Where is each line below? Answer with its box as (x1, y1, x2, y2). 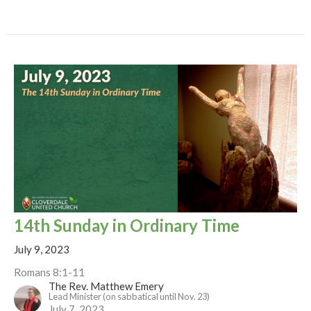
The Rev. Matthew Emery (49, 280, 164, 293)
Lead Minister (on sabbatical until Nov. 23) (49, 291, 210, 303)
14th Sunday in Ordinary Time (14, 215, 239, 236)
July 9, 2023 (14, 243, 69, 256)
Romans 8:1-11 (14, 266, 85, 279)
